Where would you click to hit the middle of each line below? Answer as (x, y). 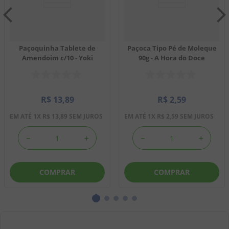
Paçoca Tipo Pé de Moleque (172, 48)
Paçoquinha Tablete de (57, 48)
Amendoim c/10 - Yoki (57, 58)
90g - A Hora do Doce (172, 58)
